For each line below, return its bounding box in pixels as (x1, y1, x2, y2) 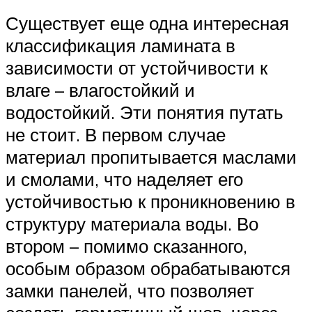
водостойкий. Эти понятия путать (6, 101, 283, 124)
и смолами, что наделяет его (6, 168, 243, 191)
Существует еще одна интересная (6, 12, 289, 35)
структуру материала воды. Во (6, 212, 258, 235)
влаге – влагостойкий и (6, 79, 195, 102)
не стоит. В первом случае (6, 123, 226, 146)
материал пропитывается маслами (6, 146, 297, 169)
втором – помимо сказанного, (6, 235, 247, 258)
